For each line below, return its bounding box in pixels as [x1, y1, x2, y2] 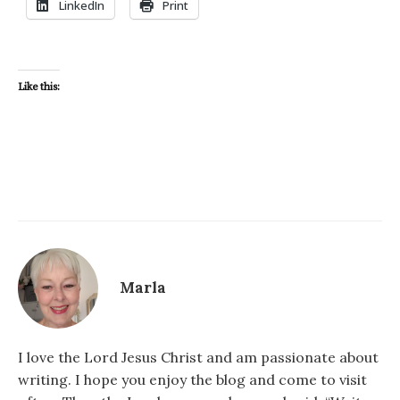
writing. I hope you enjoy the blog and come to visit [18, 370, 367, 388]
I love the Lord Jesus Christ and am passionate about [18, 347, 379, 366]
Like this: [18, 79, 60, 94]
